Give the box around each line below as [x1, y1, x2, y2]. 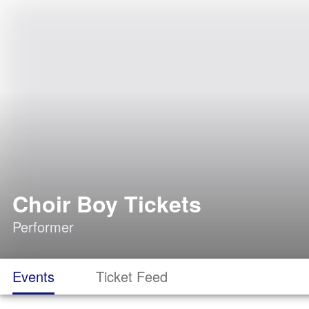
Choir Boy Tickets [12, 188, 201, 219]
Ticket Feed [96, 266, 168, 286]
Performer [12, 217, 74, 237]
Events [12, 266, 54, 286]
